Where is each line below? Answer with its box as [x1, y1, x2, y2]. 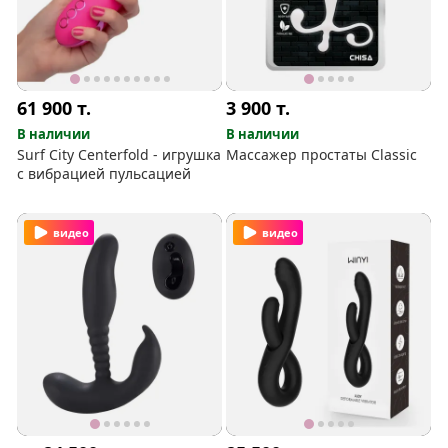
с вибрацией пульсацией [17, 163, 192, 183]
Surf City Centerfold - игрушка [17, 144, 222, 164]
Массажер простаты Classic [226, 144, 418, 164]
